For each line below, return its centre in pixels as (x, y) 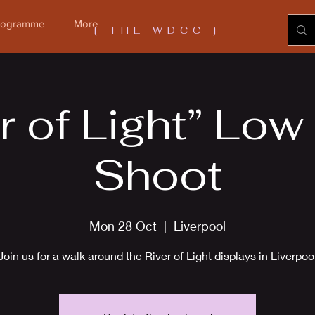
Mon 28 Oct (123, 226)
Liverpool (200, 226)
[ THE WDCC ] (157, 30)
